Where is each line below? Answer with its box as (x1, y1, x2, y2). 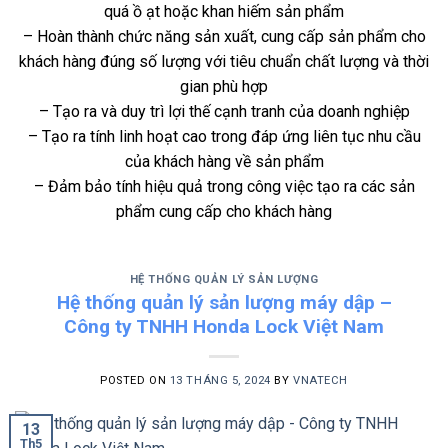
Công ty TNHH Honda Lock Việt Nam (64, 314, 384, 338)
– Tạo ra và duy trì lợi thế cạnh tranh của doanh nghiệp (38, 101, 410, 121)
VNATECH (292, 373, 348, 387)
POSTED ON (100, 373, 170, 387)
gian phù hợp (180, 76, 268, 96)
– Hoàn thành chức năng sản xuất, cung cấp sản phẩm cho (22, 26, 426, 46)
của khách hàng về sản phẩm (124, 151, 324, 171)
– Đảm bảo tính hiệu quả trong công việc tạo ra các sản (33, 176, 415, 196)
